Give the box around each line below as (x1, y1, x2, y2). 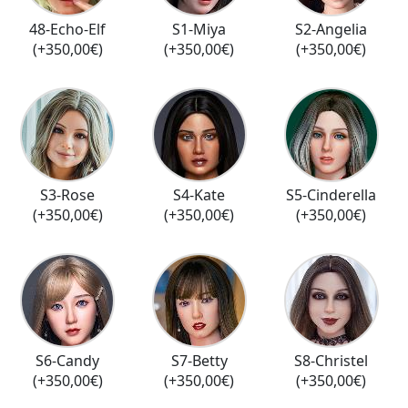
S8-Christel (294, 350, 369, 371)
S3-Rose (40, 184, 96, 205)
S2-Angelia (295, 18, 368, 39)
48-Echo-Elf (29, 18, 107, 39)
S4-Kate (173, 184, 226, 205)
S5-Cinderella (286, 184, 377, 205)
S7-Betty (170, 350, 228, 371)
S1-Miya (172, 18, 227, 39)
